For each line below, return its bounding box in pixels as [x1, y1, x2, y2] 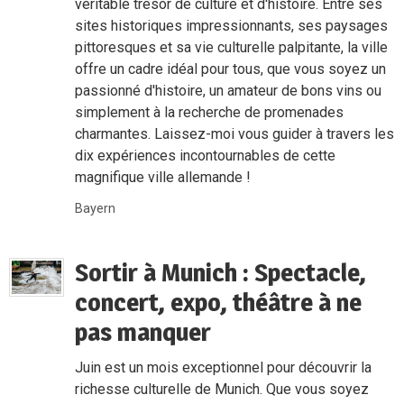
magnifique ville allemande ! [75, 168, 252, 186]
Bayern [75, 200, 116, 216]
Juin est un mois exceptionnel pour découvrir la [75, 359, 372, 377]
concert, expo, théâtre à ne [75, 286, 363, 317]
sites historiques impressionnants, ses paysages [75, 16, 389, 34]
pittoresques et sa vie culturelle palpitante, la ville [75, 38, 389, 56]
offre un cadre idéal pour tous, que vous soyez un [75, 60, 387, 78]
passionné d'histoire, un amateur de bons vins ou [75, 81, 382, 99]
